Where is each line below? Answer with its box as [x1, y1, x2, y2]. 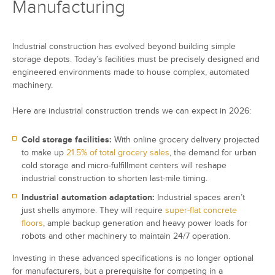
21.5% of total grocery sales [66, 147, 169, 158]
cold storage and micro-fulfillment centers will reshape [21, 160, 227, 171]
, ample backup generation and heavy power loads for [43, 218, 247, 229]
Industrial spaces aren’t [155, 192, 245, 203]
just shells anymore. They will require [21, 205, 165, 216]
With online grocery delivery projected [112, 134, 260, 145]
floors [21, 218, 43, 229]
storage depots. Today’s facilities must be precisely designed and [12, 54, 260, 65]
